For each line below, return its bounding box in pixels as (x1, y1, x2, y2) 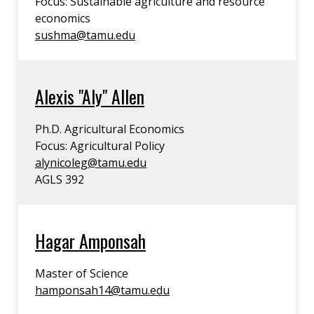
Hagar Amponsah (35, 227, 146, 254)
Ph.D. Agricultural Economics (35, 121, 184, 137)
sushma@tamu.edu (35, 27, 135, 43)
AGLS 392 (35, 172, 84, 187)
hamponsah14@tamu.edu (35, 282, 170, 298)
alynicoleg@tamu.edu (35, 155, 146, 170)
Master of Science (35, 266, 128, 281)
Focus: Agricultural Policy (35, 138, 165, 153)
